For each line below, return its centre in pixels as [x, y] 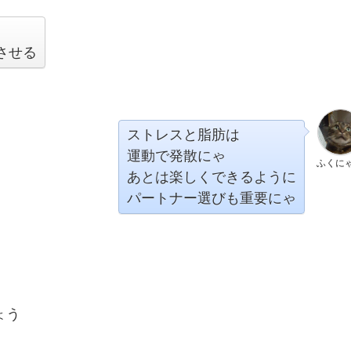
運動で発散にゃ [176, 156]
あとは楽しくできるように [212, 177]
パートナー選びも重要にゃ [212, 198]
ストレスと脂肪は [183, 135]
